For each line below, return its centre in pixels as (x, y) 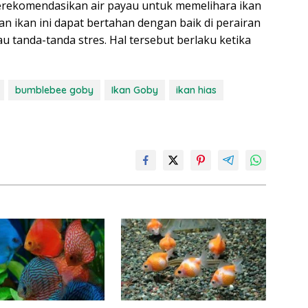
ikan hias (196, 90)
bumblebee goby (54, 90)
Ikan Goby (135, 90)
